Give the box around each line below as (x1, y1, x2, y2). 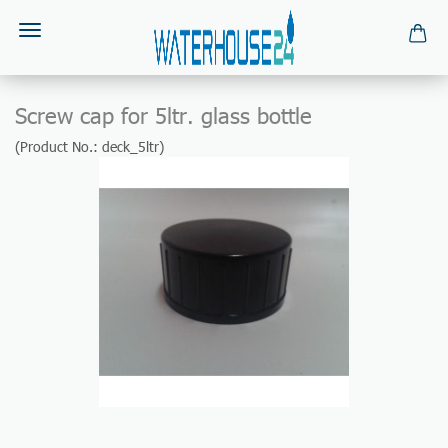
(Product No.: (15, 137, 102, 156)
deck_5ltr (102, 137, 159, 156)
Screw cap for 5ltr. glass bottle (15, 101, 312, 128)
